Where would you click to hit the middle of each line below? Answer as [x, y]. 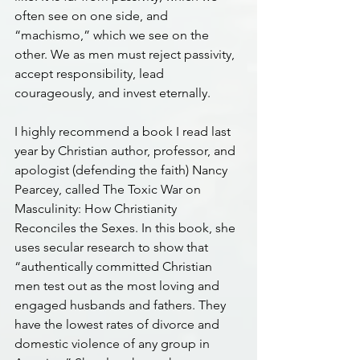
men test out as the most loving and [119, 286]
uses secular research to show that [113, 247]
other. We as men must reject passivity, [126, 54]
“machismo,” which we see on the [113, 35]
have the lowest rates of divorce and [119, 324]
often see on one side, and [93, 16]
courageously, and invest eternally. [112, 93]
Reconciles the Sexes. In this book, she [127, 228]
